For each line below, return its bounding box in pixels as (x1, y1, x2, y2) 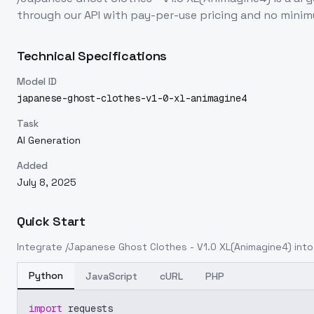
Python (29, 269, 63, 282)
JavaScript (86, 270, 137, 282)
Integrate (17, 240, 65, 253)
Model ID (17, 75, 57, 88)
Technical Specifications (17, 48, 168, 64)
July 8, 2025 (17, 176, 76, 189)
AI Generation (17, 134, 81, 146)
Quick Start (17, 213, 86, 229)
